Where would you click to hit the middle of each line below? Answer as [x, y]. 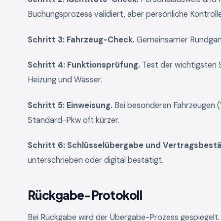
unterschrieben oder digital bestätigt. [95, 160]
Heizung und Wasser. [65, 80]
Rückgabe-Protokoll [85, 195]
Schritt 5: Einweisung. [70, 105]
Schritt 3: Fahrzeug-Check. [81, 39]
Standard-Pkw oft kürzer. [74, 120]
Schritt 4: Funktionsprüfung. [84, 65]
